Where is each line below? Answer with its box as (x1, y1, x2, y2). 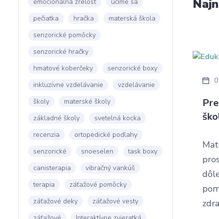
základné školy (33, 113, 80, 123)
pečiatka (33, 14, 59, 23)
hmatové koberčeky (33, 64, 93, 73)
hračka (73, 14, 94, 23)
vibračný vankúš (86, 163, 135, 173)
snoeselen (81, 147, 113, 156)
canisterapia (33, 163, 71, 173)
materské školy (64, 97, 110, 106)
